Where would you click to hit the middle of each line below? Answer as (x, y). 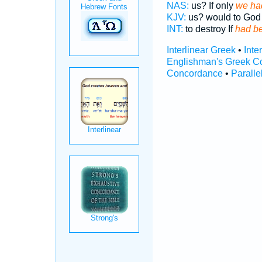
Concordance (194, 73)
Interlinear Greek (201, 50)
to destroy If (209, 29)
